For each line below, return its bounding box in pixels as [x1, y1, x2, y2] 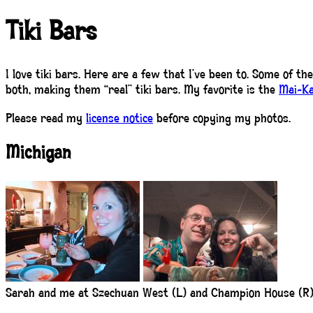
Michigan [6, 144, 71, 163]
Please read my [6, 112, 86, 126]
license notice [86, 112, 153, 126]
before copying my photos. [153, 112, 291, 126]
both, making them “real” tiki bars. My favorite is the [6, 85, 279, 97]
